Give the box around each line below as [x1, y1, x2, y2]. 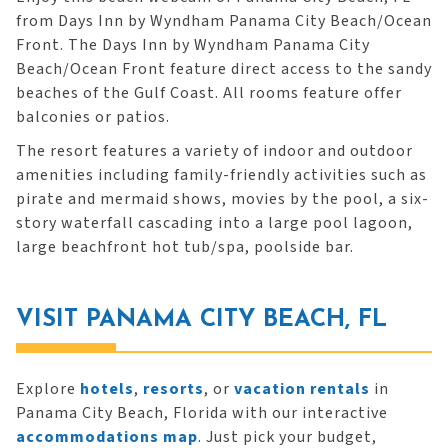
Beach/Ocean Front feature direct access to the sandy [16, 58, 432, 80]
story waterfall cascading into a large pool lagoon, [16, 212, 413, 234]
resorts [143, 378, 204, 400]
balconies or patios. [16, 106, 170, 128]
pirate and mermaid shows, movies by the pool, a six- [16, 188, 429, 210]
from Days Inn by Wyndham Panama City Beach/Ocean [16, 10, 432, 32]
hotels [80, 378, 134, 400]
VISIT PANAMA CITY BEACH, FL [16, 308, 387, 332]
